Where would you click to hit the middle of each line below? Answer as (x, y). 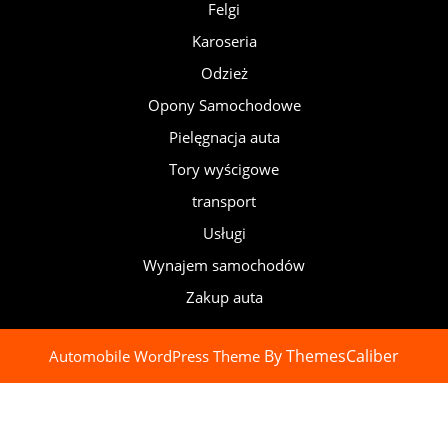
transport (224, 201)
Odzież (224, 73)
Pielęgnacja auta (224, 137)
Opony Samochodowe (224, 105)
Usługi (224, 233)
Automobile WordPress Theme (154, 356)
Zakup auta (224, 297)
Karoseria (224, 41)
